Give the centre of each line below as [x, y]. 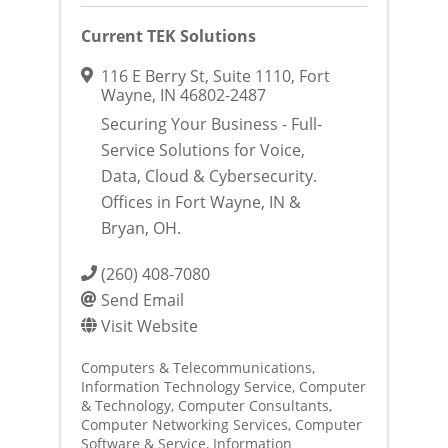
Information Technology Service [186, 387]
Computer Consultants [253, 406]
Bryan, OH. [140, 228]
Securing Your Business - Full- [211, 124]
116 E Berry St [152, 76]
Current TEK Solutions [168, 36]
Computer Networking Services [184, 425]
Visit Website [149, 326]
